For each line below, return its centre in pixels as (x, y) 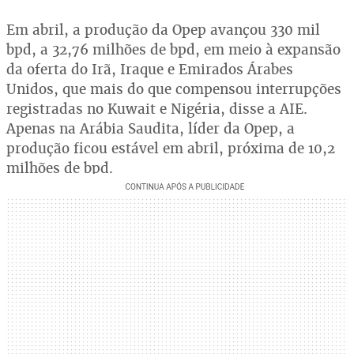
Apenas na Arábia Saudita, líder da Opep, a (151, 128)
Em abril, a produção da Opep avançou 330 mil (163, 30)
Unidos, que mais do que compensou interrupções (174, 89)
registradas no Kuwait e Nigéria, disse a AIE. (157, 109)
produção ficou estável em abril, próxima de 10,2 (171, 148)
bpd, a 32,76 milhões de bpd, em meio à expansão (173, 49)
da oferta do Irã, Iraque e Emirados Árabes (150, 69)
